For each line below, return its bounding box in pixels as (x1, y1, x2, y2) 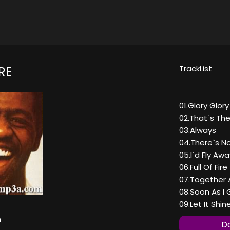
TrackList (179, 63, 212, 74)
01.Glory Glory (179, 100, 229, 111)
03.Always (179, 125, 216, 136)
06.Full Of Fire (179, 162, 227, 173)
